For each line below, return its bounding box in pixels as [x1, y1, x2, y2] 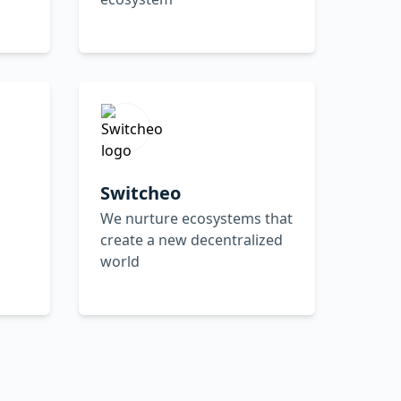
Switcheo [100, 180, 181, 205]
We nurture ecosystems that [100, 208, 293, 228]
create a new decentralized [100, 229, 283, 250]
